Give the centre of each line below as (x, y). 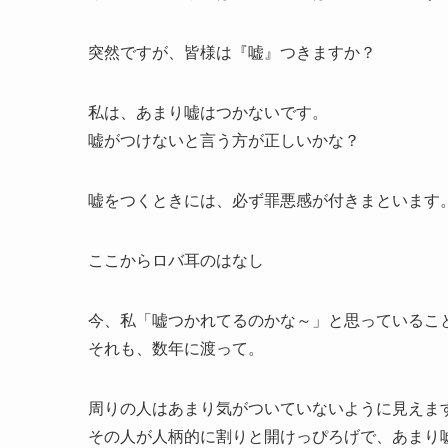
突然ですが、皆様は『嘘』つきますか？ (232, 52)
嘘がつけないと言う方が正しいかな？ (224, 140)
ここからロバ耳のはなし (176, 260)
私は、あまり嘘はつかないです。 (208, 112)
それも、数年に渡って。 (176, 348)
